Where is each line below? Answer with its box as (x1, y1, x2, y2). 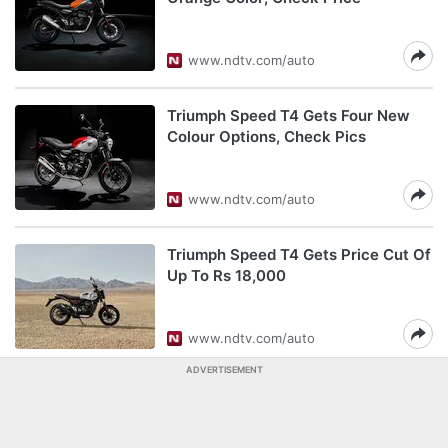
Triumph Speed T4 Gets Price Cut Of (167, 245, 431, 264)
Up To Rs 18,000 (167, 266, 286, 285)
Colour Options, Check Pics (167, 127, 366, 146)
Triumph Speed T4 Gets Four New (167, 106, 410, 125)
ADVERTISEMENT (185, 364, 263, 375)
